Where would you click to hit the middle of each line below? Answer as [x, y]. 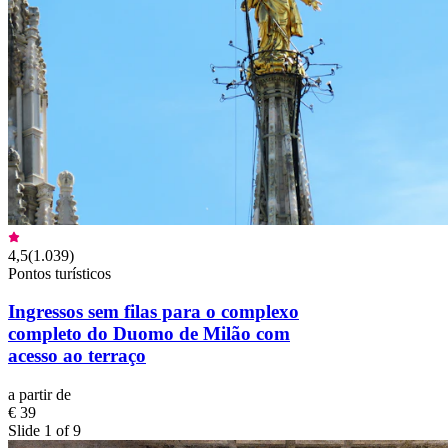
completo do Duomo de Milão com [149, 334]
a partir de [39, 395]
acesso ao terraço [77, 356]
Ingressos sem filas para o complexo [153, 312]
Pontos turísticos [59, 273]
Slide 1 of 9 [44, 431]
